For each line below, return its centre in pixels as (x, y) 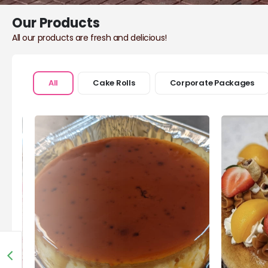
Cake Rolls (114, 83)
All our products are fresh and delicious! (89, 38)
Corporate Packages (212, 83)
